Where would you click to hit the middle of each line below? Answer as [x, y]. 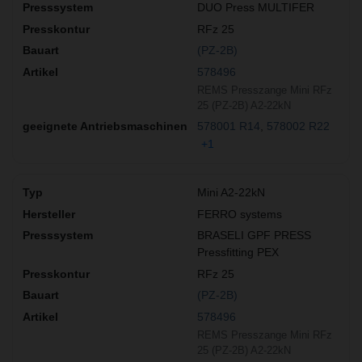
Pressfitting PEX [238, 253]
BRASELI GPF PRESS [254, 236]
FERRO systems [240, 214]
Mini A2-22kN [231, 193]
